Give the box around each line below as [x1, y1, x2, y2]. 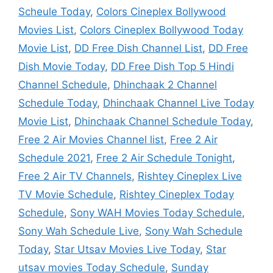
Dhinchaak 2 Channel [113, 78, 217, 91]
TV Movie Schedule [18, 188, 113, 200]
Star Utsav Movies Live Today [54, 243, 200, 255]
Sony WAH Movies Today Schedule [70, 206, 242, 219]
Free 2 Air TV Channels [18, 169, 132, 182]
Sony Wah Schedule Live [18, 224, 139, 237]
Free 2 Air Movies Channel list [18, 133, 164, 146]
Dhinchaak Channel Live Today [103, 96, 254, 109]
